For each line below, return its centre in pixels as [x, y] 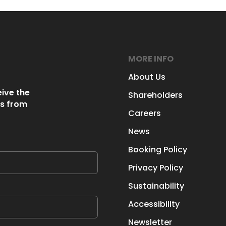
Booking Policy [157, 149]
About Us [147, 77]
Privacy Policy [155, 167]
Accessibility [154, 204]
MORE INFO [151, 59]
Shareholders [155, 95]
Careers [144, 113]
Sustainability [156, 186]
